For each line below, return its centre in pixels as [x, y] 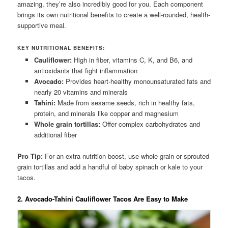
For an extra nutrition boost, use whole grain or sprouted [126, 156]
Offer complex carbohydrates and [150, 124]
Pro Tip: [30, 156]
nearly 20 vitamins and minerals [81, 92]
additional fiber [55, 134]
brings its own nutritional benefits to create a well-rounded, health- [114, 14]
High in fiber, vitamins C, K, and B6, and [132, 60]
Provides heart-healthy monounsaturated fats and [137, 81]
